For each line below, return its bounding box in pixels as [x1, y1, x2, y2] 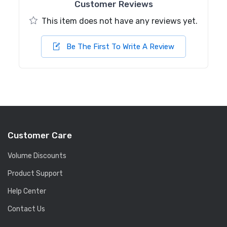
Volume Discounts [8, 152, 66, 161]
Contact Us [8, 205, 45, 214]
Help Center [8, 187, 46, 196]
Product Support [8, 169, 63, 178]
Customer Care [8, 130, 72, 141]
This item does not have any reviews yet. [42, 16, 198, 26]
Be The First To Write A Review [64, 42, 174, 52]
